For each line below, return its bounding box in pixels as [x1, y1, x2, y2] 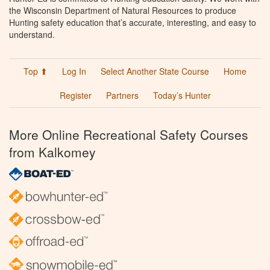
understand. [9, 28, 55, 40]
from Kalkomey [9, 142, 96, 161]
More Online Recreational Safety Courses [9, 125, 248, 143]
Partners [105, 89, 139, 101]
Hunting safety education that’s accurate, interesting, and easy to [9, 16, 256, 28]
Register [59, 89, 92, 101]
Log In [62, 64, 86, 77]
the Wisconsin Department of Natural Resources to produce [9, 4, 236, 16]
